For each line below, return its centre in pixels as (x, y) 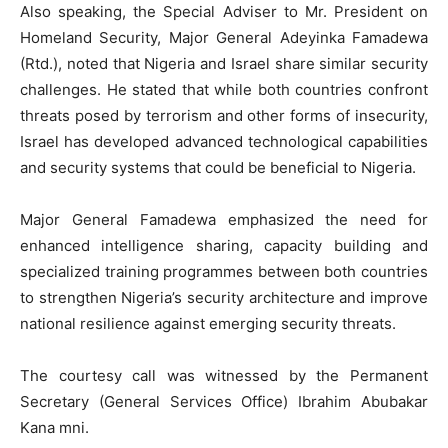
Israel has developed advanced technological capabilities (224, 142)
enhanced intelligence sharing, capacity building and (224, 246)
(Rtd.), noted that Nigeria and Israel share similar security (224, 64)
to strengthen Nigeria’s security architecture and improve (224, 298)
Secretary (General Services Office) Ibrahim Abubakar (224, 402)
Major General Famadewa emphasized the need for (224, 220)
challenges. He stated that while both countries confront (224, 90)
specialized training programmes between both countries (224, 272)
